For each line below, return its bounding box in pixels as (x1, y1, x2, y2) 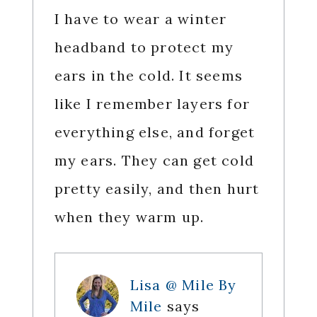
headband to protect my (54, 38, 234, 57)
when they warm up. (54, 208, 204, 226)
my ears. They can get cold (54, 151, 254, 170)
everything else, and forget (54, 123, 255, 142)
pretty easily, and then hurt (54, 180, 260, 198)
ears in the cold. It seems (54, 67, 243, 85)
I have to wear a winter (54, 10, 227, 28)
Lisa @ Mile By (129, 276, 237, 294)
